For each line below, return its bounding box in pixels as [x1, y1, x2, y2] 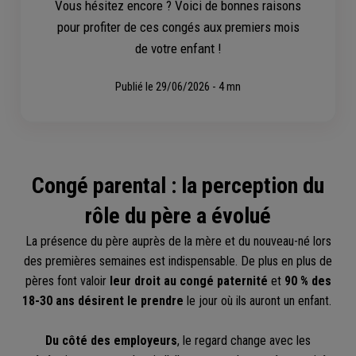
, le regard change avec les [177, 332, 311, 348]
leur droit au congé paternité [109, 273, 271, 288]
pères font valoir [25, 273, 110, 288]
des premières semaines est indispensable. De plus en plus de [24, 253, 332, 269]
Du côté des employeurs [45, 332, 177, 348]
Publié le [115, 79, 156, 94]
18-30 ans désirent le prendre [21, 292, 184, 308]
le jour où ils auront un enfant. [183, 292, 335, 308]
